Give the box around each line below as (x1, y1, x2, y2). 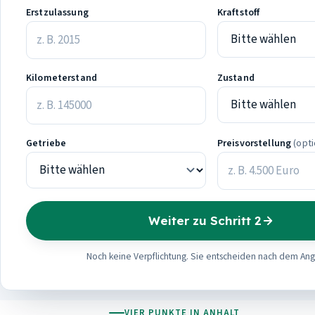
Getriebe (26, 136, 67, 150)
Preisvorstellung (217, 136, 294, 150)
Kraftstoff (217, 6, 260, 20)
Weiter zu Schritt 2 (148, 213, 262, 228)
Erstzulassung (26, 6, 89, 20)
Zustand (217, 71, 255, 85)
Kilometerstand (26, 71, 97, 85)
